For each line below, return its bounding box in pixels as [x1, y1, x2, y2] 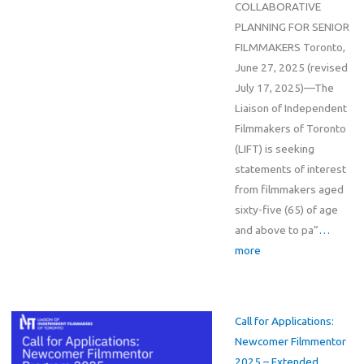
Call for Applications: [234, 314, 334, 328]
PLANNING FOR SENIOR [234, 19, 349, 33]
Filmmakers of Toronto [234, 121, 346, 135]
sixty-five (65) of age [234, 202, 338, 216]
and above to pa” [234, 223, 318, 236]
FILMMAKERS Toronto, [234, 40, 345, 54]
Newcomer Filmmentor [234, 335, 346, 349]
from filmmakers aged [234, 182, 344, 196]
